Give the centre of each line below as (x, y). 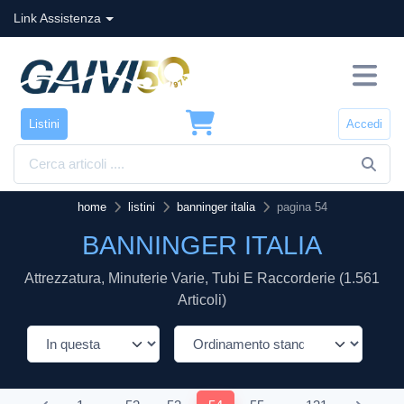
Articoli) (202, 300)
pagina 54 (302, 207)
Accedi (364, 124)
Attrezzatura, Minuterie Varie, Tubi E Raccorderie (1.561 (202, 279)
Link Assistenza (57, 18)
